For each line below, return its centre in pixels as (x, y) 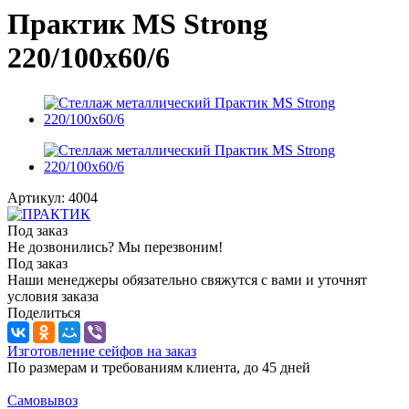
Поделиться (44, 312)
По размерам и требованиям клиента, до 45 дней (159, 367)
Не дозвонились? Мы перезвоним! (115, 246)
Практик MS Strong (137, 24)
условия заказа (53, 296)
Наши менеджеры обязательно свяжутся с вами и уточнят (187, 279)
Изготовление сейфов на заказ (102, 351)
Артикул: (36, 197)
